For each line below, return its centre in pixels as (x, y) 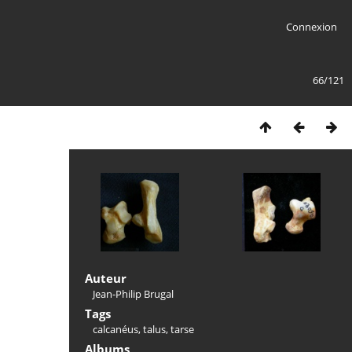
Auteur (106, 278)
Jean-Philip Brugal (133, 294)
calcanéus (115, 329)
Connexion (311, 27)
